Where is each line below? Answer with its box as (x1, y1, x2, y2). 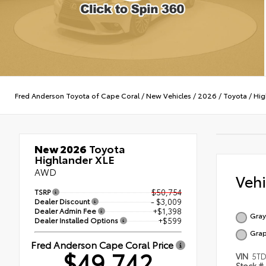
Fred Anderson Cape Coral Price (31, 237, 176, 251)
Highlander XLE (34, 151, 115, 167)
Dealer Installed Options (34, 214, 120, 225)
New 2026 (34, 141, 87, 157)
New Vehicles (146, 90, 191, 100)
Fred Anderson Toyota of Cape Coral (15, 90, 140, 100)
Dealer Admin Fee (34, 205, 98, 216)
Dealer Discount (34, 196, 91, 207)
